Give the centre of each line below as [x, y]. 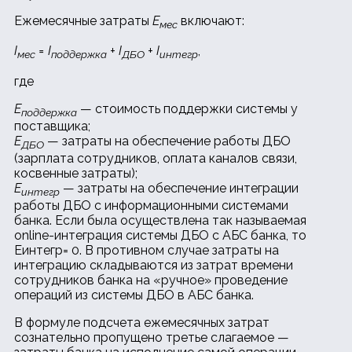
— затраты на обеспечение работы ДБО [167, 141]
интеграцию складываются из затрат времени [154, 266]
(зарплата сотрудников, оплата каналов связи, [156, 159]
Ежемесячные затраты [83, 21]
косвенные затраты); [76, 174]
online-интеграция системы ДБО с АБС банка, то [160, 236]
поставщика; [52, 126]
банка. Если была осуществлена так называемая [160, 221]
